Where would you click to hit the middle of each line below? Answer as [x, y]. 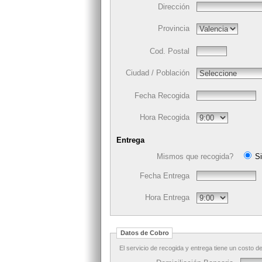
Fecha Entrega [165, 176]
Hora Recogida [165, 118]
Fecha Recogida [162, 96]
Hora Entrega [167, 198]
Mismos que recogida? [195, 157]
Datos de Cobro [144, 233]
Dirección [174, 7]
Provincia [174, 29]
